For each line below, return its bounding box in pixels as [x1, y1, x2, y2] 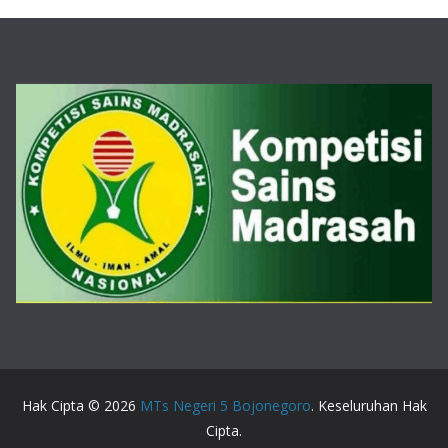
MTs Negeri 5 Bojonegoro [139, 396, 311, 415]
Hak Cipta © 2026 [21, 396, 140, 415]
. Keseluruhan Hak [310, 396, 427, 415]
